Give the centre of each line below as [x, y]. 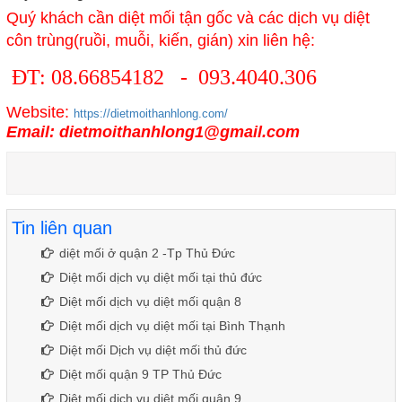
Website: [39, 112]
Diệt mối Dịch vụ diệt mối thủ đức [153, 350]
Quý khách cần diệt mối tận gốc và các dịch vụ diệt [188, 17]
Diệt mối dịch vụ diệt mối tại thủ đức [160, 277]
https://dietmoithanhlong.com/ [150, 113]
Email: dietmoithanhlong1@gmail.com [153, 131]
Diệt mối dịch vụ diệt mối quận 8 [150, 301]
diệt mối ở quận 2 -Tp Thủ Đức [147, 253]
